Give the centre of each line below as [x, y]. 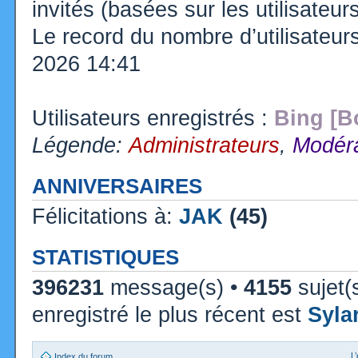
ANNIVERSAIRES [117, 186]
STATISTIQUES [105, 257]
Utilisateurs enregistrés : [153, 118]
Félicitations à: [105, 216]
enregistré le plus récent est [170, 314]
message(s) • [174, 287]
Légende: [80, 145]
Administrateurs [204, 145]
